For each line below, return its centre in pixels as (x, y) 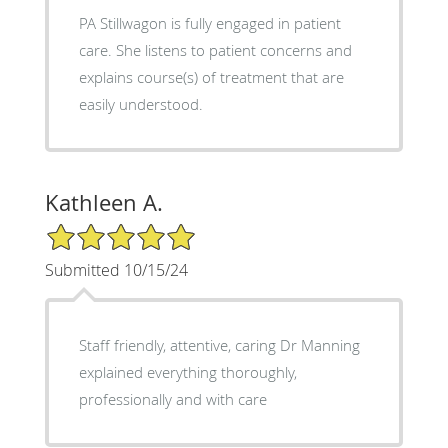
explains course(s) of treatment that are (211, 77)
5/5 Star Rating (94, 231)
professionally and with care (172, 399)
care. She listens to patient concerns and (215, 50)
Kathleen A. (103, 203)
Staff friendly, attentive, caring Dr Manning (179, 345)
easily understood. (140, 104)
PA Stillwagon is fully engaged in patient (209, 23)
